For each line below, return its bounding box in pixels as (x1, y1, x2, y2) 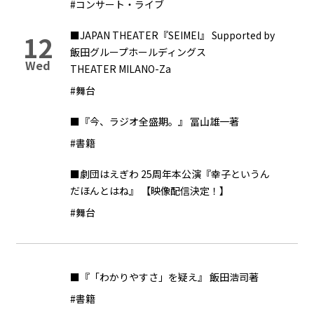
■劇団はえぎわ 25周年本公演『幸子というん (70, 167, 270, 181)
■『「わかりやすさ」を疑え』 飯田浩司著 (70, 270, 259, 284)
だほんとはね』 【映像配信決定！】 (70, 184, 229, 198)
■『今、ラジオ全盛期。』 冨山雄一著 (70, 114, 239, 128)
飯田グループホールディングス (70, 45, 206, 59)
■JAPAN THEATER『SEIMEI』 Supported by (70, 28, 275, 42)
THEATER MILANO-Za (70, 62, 171, 76)
